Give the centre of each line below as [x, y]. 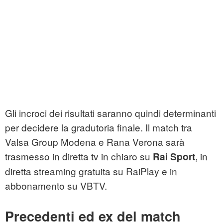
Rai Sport [174, 157]
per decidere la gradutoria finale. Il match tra [99, 127]
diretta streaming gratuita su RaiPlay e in [91, 171]
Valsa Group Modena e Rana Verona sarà [95, 142]
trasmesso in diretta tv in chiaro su [79, 156]
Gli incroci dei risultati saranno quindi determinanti [111, 113]
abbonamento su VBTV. [56, 186]
